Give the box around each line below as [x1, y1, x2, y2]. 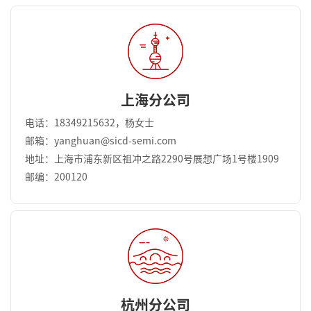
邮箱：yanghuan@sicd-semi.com [25, 136, 176, 146]
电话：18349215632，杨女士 [25, 118, 154, 128]
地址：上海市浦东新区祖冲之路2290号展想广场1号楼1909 [25, 154, 279, 165]
